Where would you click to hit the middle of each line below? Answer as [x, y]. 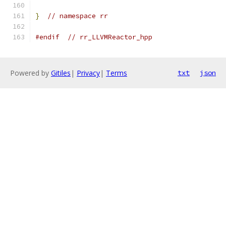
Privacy [88, 73]
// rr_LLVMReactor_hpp [110, 37]
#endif [47, 37]
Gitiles [61, 73]
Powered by [31, 73]
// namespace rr [78, 16]
